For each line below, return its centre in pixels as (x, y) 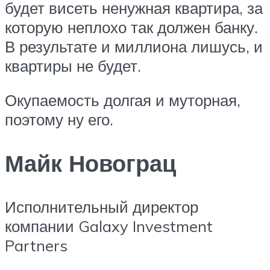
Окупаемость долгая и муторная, (123, 100)
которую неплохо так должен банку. (131, 27)
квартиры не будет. (73, 65)
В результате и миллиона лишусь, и (134, 46)
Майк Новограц (90, 163)
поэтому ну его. (59, 120)
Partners (36, 246)
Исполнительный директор (102, 207)
